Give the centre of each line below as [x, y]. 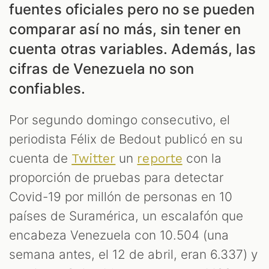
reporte [160, 158]
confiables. [47, 88]
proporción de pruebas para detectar [116, 177]
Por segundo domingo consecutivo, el [119, 119]
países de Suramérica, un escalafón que [126, 216]
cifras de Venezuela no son [102, 68]
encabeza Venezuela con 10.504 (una [119, 235]
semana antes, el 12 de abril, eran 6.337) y [133, 254]
